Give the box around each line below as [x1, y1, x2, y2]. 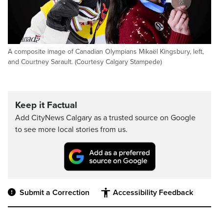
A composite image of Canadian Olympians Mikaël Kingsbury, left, [8, 47, 204, 56]
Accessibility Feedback [113, 188, 193, 198]
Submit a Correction [20, 188, 89, 198]
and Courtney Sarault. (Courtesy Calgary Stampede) [8, 58, 162, 66]
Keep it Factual [15, 100, 77, 110]
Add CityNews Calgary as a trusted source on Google [15, 113, 196, 123]
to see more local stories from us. [15, 125, 128, 134]
